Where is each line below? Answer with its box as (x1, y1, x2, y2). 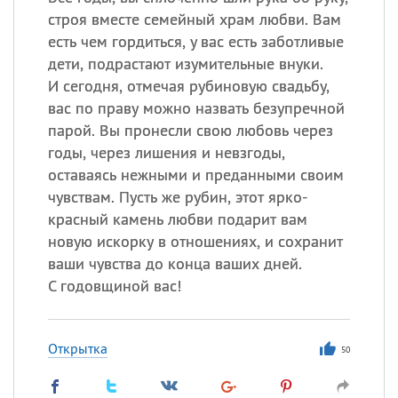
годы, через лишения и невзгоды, (47, 142, 285, 163)
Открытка (47, 339, 107, 357)
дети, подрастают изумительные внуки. (47, 53, 323, 74)
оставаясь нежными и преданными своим (47, 164, 344, 185)
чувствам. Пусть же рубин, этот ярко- (47, 187, 307, 207)
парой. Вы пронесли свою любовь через (47, 120, 333, 140)
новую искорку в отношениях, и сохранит (47, 231, 343, 251)
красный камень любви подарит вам (47, 209, 307, 229)
